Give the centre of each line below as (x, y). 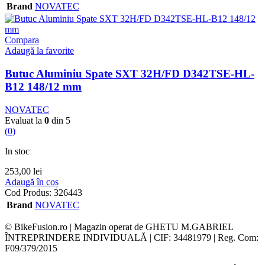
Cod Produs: (29, 192)
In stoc (17, 151)
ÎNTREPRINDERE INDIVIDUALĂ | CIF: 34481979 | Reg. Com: (132, 237)
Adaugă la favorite (39, 51)
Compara (22, 40)
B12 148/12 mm (43, 87)
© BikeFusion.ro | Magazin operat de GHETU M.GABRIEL (119, 227)
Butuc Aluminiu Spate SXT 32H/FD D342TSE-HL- (130, 74)
